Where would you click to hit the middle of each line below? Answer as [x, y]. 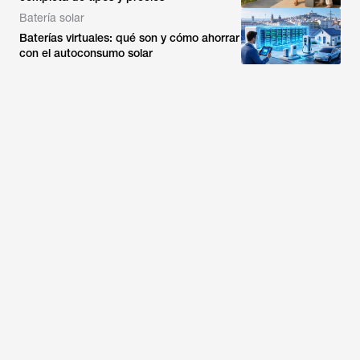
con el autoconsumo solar [86, 53]
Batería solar [52, 18]
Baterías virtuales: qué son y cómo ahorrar [129, 38]
